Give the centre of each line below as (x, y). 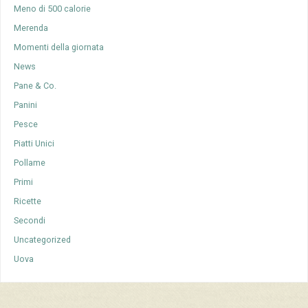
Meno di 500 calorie (53, 9)
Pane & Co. (35, 86)
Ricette (28, 201)
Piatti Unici (34, 144)
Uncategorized (43, 240)
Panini (26, 105)
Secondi (30, 221)
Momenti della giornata (59, 47)
